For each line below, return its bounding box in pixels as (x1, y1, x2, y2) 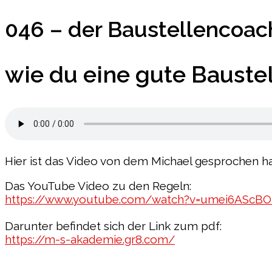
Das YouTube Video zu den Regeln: (5, 178, 191, 192)
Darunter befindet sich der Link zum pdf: (5, 219, 222, 233)
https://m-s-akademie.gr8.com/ (5, 232, 175, 246)
